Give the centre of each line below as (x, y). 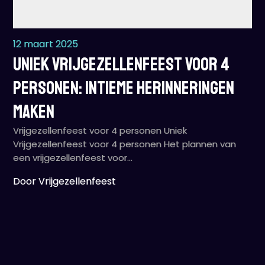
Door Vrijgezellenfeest (65, 181)
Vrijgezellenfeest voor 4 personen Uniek (100, 130)
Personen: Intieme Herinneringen (124, 88)
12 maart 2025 (46, 44)
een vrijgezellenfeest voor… (73, 158)
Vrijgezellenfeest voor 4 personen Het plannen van (125, 144)
